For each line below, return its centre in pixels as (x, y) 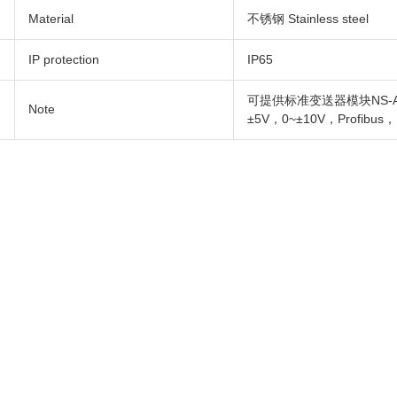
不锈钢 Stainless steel (308, 19)
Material (51, 19)
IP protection (64, 60)
